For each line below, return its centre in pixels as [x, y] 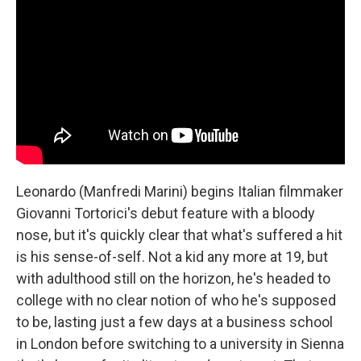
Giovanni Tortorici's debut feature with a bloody [166, 213]
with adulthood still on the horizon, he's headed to [173, 278]
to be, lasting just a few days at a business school [174, 322]
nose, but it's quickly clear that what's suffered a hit [179, 234]
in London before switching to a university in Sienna [180, 343]
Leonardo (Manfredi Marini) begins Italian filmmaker [180, 191]
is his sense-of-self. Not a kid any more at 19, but [172, 256]
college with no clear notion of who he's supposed [176, 300]
